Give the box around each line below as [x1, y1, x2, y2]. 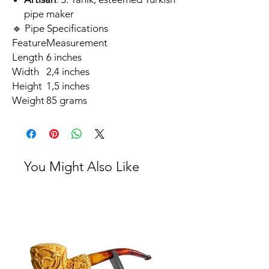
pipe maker [24, 8, 74, 20]
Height [12, 80, 42, 92]
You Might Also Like [24, 159, 139, 175]
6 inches [46, 51, 82, 64]
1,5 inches [46, 80, 89, 92]
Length [12, 51, 43, 64]
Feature [12, 37, 46, 49]
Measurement [46, 37, 107, 49]
